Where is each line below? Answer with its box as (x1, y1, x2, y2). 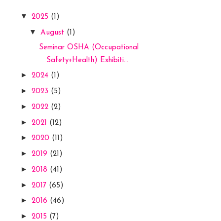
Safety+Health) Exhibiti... (46, 56, 128, 64)
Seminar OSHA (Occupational (38, 43, 139, 51)
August (40, 29, 67, 37)
